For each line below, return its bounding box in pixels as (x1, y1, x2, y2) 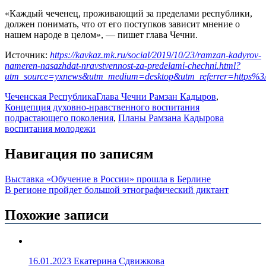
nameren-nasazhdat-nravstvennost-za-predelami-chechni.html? (5, 61, 240, 71)
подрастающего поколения (5, 113, 113, 123)
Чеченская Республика (5, 91, 96, 102)
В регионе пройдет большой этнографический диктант (5, 185, 229, 195)
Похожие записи (5, 207, 109, 223)
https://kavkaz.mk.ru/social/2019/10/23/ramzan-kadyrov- (50, 50, 261, 61)
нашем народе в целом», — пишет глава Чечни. (5, 30, 198, 40)
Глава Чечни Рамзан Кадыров (96, 91, 216, 102)
